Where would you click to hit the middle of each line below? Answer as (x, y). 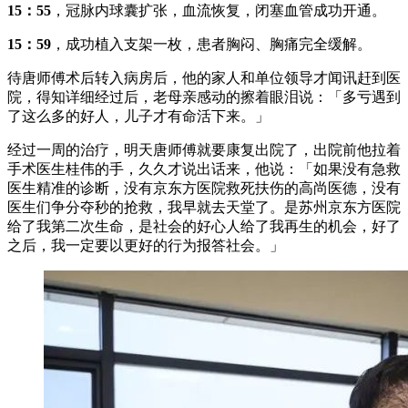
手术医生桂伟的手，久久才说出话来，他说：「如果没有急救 (204, 169)
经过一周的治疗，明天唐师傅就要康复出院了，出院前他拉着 (204, 150)
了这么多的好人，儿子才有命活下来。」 (138, 117)
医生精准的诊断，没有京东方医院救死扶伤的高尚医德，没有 (204, 189)
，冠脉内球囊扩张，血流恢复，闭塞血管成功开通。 (219, 11)
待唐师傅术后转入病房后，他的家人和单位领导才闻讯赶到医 (204, 78)
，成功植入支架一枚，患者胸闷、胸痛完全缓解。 (211, 45)
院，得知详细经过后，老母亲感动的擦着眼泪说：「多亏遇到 (204, 97)
